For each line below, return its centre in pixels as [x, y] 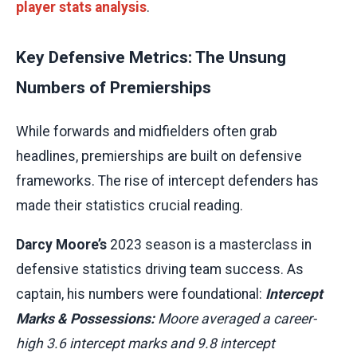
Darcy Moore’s [61, 245]
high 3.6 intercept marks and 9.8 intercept [145, 344]
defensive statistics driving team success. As [160, 270]
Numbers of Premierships [114, 88]
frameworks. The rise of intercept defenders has [167, 181]
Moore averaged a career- [235, 319]
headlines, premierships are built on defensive [159, 157]
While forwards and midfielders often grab [147, 132]
